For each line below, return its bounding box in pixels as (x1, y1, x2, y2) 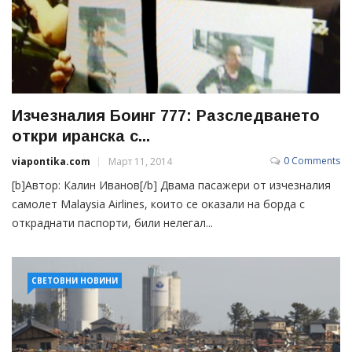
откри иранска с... (12, 127, 150, 145)
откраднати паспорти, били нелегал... (12, 215, 213, 231)
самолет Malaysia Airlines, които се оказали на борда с (12, 196, 305, 212)
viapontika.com (12, 155, 90, 169)
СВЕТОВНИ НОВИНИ (31, 275, 118, 287)
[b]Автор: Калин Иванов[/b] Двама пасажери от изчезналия (12, 178, 331, 193)
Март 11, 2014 (108, 155, 172, 169)
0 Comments (284, 154, 340, 168)
